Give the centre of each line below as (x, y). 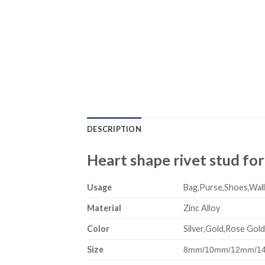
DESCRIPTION (114, 129)
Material (104, 208)
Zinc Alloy (202, 208)
